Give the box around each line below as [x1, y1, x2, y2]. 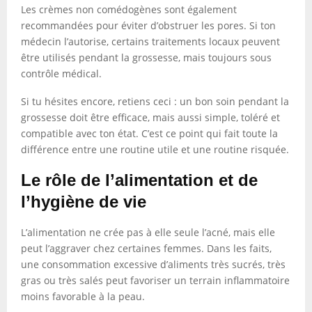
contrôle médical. [21, 67, 102, 80]
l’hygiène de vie [21, 192, 146, 211]
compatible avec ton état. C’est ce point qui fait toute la [21, 127, 278, 140]
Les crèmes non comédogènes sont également [21, 3, 237, 16]
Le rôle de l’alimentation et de [21, 171, 258, 189]
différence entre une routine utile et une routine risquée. [21, 143, 289, 156]
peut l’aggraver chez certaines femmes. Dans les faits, [21, 242, 272, 255]
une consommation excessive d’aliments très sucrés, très [21, 258, 286, 271]
